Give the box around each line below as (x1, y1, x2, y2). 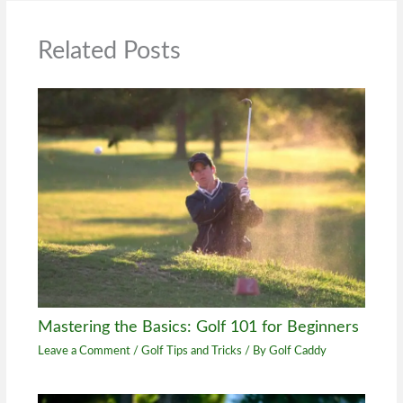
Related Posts (37, 39, 181, 64)
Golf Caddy (268, 345, 327, 356)
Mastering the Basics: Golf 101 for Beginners (37, 318, 359, 336)
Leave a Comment (37, 345, 130, 356)
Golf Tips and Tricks (140, 345, 242, 356)
